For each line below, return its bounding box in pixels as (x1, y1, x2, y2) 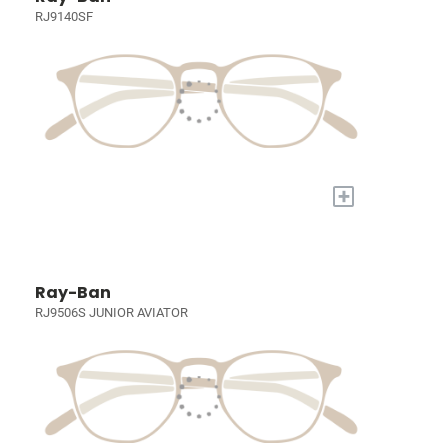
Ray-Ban (35, 280, 112, 304)
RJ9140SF (35, 9, 94, 25)
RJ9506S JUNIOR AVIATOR (35, 304, 189, 320)
